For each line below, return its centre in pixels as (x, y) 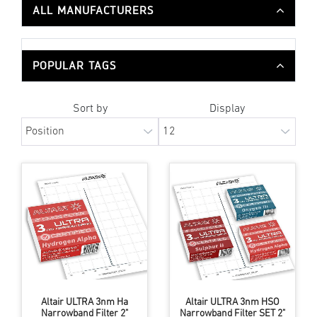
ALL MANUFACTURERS (93, 10)
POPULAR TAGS (74, 65)
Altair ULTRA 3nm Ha (85, 302)
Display (227, 109)
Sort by (90, 109)
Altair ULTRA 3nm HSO (232, 302)
